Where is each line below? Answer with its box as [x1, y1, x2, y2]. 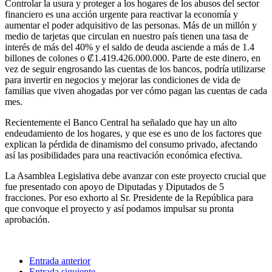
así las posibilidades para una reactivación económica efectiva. [5, 149, 242, 160]
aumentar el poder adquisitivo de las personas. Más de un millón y [5, 19, 257, 30]
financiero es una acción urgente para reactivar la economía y [5, 8, 238, 19]
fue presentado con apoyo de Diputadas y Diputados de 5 [5, 181, 224, 192]
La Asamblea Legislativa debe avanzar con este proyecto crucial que [5, 170, 266, 181]
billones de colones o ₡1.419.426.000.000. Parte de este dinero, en [5, 52, 260, 63]
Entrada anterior [29, 255, 90, 266]
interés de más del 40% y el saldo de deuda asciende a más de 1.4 [5, 41, 254, 52]
